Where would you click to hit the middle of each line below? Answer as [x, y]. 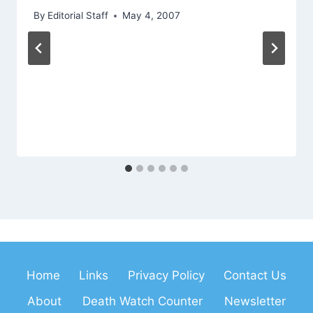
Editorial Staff [78, 16]
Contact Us [255, 275]
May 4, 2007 [152, 16]
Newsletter [255, 301]
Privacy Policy [166, 275]
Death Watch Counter [143, 301]
